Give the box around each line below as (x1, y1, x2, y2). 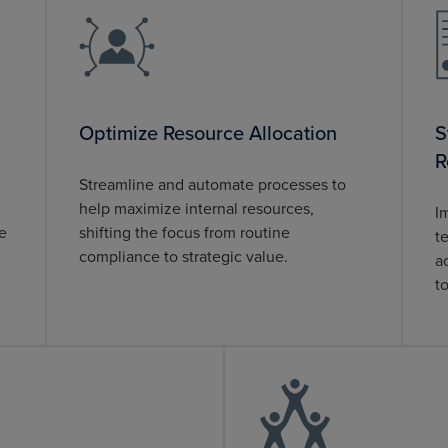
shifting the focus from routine (78, 221, 290, 245)
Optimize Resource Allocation (78, 117, 337, 147)
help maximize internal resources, (78, 197, 314, 221)
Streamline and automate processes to (78, 173, 346, 197)
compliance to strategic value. (78, 245, 288, 269)
